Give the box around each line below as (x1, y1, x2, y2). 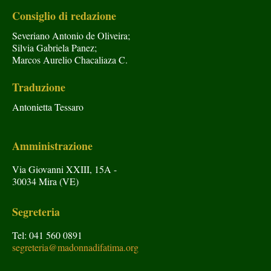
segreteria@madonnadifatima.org (12, 241, 139, 254)
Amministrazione (12, 138, 93, 154)
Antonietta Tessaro (12, 100, 83, 114)
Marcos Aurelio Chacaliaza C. (12, 53, 128, 67)
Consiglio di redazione (12, 8, 116, 24)
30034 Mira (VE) (12, 175, 79, 188)
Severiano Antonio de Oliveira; (12, 29, 130, 42)
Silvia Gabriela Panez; (12, 41, 97, 54)
